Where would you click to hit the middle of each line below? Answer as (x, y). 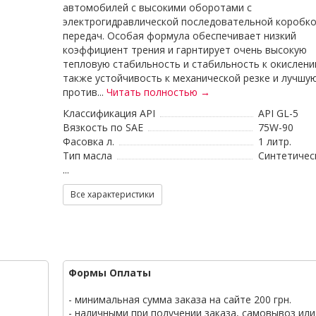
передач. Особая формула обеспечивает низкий (179, 36)
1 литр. (274, 141)
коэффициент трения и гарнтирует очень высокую (184, 50)
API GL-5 (278, 113)
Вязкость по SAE (103, 127)
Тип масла (87, 156)
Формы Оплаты (110, 272)
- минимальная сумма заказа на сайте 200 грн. (180, 299)
